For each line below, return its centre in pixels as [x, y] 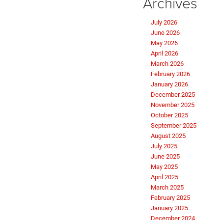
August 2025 [168, 136]
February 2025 [170, 198]
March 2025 [167, 188]
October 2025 [169, 115]
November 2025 [173, 105]
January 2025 [169, 208]
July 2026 [164, 23]
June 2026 [165, 33]
